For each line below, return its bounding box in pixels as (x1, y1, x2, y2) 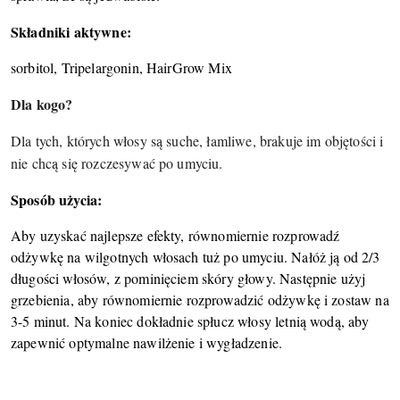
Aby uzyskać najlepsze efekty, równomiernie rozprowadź (11, 226, 340, 245)
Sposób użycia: (11, 189, 103, 210)
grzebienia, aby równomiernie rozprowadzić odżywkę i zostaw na (11, 290, 389, 309)
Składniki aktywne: (11, 21, 131, 42)
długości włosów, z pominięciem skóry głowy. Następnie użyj (11, 269, 366, 287)
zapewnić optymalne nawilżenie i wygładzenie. (11, 333, 283, 352)
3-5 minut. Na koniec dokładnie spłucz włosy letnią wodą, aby (11, 312, 370, 330)
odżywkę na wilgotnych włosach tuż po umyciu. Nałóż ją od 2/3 (11, 247, 380, 266)
